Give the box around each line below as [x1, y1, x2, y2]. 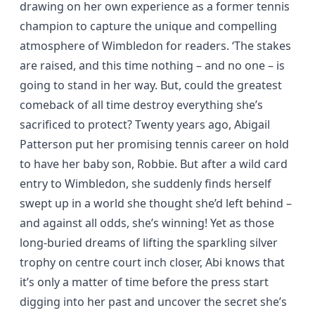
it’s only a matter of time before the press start [20, 274, 269, 290]
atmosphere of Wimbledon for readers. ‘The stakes [20, 38, 291, 54]
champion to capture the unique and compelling [20, 18, 277, 34]
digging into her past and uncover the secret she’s [20, 294, 287, 310]
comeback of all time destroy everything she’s [20, 97, 263, 113]
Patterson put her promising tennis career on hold [20, 136, 289, 153]
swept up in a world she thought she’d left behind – [20, 195, 292, 212]
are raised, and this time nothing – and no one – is [20, 58, 285, 74]
